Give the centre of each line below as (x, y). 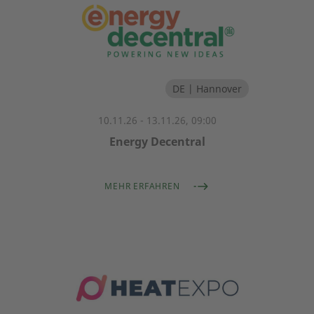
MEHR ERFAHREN (142, 186)
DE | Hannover (207, 89)
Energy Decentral (157, 142)
